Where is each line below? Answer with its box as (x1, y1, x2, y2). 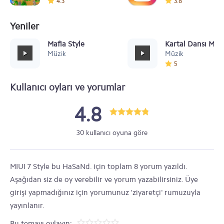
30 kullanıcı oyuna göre (76, 128, 147, 137)
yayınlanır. (10, 201, 44, 210)
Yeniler (10, 20, 39, 32)
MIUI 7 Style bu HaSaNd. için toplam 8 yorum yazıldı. (10, 162, 187, 171)
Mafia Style (47, 39, 84, 48)
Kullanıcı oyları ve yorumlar (10, 81, 125, 93)
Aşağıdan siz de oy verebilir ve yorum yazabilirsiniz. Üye (10, 175, 198, 184)
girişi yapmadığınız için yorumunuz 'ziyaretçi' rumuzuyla (10, 188, 200, 197)
